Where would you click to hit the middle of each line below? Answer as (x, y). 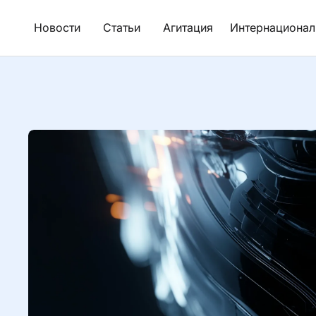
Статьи (122, 28)
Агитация (188, 28)
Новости (57, 28)
